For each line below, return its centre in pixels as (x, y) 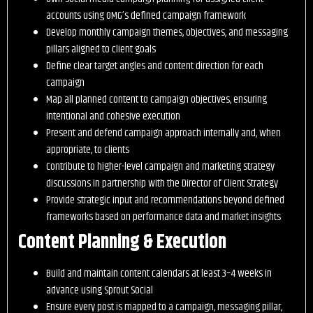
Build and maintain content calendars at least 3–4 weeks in (159, 274)
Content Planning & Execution (122, 243)
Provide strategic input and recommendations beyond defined (165, 201)
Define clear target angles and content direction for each (155, 66)
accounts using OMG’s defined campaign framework (146, 16)
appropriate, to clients (88, 150)
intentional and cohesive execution (113, 117)
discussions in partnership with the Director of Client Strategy (162, 184)
